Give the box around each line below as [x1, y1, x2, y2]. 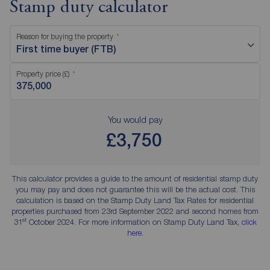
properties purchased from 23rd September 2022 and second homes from [11, 206, 259, 216]
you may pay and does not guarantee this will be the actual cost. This [15, 184, 255, 194]
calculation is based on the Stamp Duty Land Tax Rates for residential [16, 195, 254, 205]
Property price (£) [16, 69, 69, 78]
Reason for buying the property [16, 31, 113, 41]
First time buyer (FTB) [16, 43, 116, 55]
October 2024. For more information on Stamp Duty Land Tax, [26, 216, 242, 227]
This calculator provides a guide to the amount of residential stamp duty [12, 173, 258, 183]
